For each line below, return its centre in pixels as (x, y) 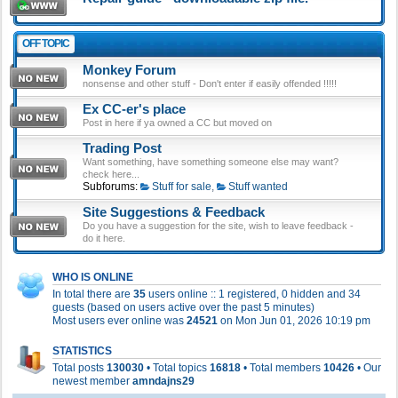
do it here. (104, 238)
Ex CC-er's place (134, 109)
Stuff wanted (258, 187)
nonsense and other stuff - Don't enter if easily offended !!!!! (210, 84)
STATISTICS (82, 351)
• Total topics (177, 368)
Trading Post (122, 148)
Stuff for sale (181, 187)
